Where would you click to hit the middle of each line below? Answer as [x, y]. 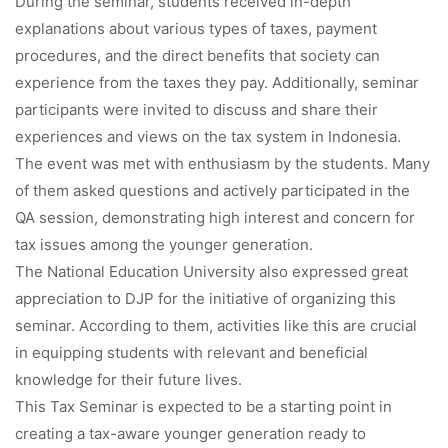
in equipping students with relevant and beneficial [191, 352]
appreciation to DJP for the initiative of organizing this [205, 298]
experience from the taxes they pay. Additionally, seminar [217, 82]
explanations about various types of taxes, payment [196, 28]
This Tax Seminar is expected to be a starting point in [203, 406]
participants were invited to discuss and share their [196, 109]
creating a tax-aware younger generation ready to [190, 433]
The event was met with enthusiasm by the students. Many [222, 163]
